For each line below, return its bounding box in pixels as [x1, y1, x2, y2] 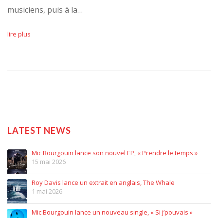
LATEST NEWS [7, 125, 71, 136]
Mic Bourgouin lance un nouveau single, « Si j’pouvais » [31, 207, 193, 217]
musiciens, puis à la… [7, 4, 83, 15]
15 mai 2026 [31, 157, 66, 166]
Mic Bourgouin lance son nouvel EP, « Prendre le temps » [31, 148, 198, 157]
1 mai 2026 [31, 186, 62, 196]
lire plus [7, 29, 31, 38]
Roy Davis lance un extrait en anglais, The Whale [31, 178, 175, 187]
